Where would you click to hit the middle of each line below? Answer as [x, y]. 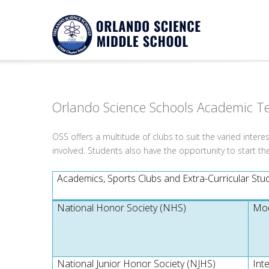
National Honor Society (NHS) [122, 208]
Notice [89, 19]
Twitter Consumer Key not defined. [134, 35]
